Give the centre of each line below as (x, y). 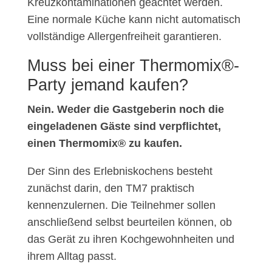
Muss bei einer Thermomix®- (133, 66)
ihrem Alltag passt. (72, 257)
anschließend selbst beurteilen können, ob (129, 223)
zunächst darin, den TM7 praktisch (110, 189)
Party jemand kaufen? (107, 85)
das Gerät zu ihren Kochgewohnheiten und (131, 240)
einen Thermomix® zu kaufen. (104, 144)
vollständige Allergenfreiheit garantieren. (124, 37)
